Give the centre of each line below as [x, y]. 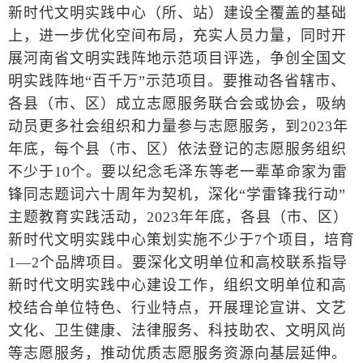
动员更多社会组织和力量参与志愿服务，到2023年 [178, 127]
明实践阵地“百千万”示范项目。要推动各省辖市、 [177, 81]
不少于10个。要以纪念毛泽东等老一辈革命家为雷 [178, 172]
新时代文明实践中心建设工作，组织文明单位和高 [177, 286]
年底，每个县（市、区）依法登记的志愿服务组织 [177, 149]
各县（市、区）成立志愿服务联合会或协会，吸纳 [177, 104]
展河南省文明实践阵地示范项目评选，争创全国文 [177, 59]
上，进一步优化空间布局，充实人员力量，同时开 [177, 36]
